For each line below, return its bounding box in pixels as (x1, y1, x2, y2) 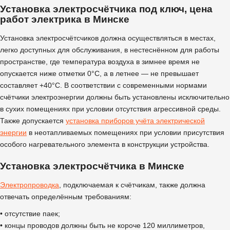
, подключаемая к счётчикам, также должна (59, 180, 205, 189)
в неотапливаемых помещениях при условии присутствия (27, 128, 224, 137)
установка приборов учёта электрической (66, 116, 205, 125)
